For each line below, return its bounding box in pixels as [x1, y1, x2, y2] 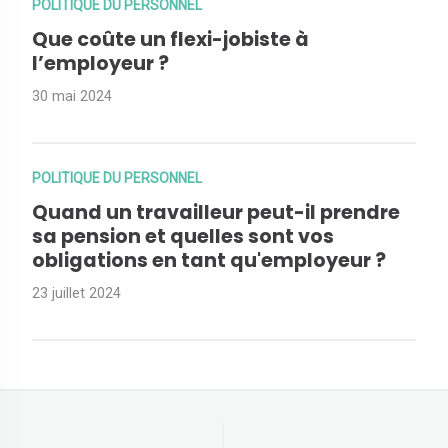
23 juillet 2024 [32, 285, 121, 303]
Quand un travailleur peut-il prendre [32, 199, 400, 227]
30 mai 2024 [32, 88, 112, 106]
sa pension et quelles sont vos [32, 223, 334, 251]
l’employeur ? [32, 50, 169, 78]
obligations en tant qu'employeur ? [32, 247, 386, 275]
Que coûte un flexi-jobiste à [32, 26, 309, 54]
